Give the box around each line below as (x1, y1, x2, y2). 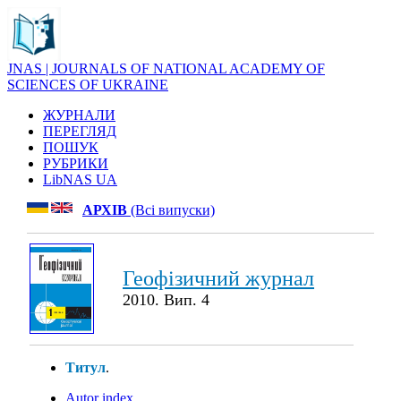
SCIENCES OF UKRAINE (7, 77, 168, 92)
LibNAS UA (43, 172, 117, 187)
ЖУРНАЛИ (43, 107, 115, 123)
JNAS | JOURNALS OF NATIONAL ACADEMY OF (7, 61, 325, 76)
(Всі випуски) (127, 202, 215, 218)
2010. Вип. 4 (123, 291, 209, 309)
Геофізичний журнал (123, 267, 314, 290)
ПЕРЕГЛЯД (43, 124, 116, 139)
